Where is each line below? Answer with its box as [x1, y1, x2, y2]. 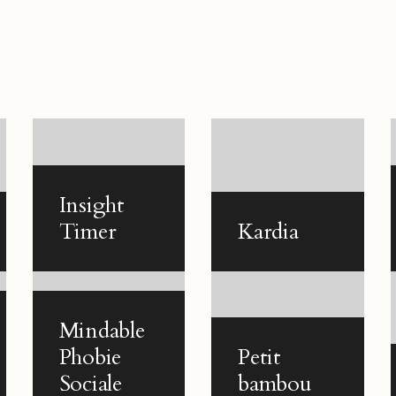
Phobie [58, 342, 122, 372]
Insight [58, 189, 125, 220]
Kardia [238, 216, 299, 247]
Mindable [58, 316, 145, 346]
